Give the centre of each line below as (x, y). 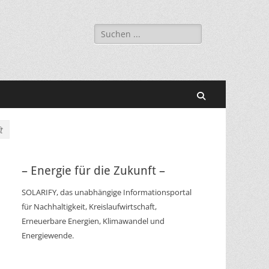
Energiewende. (48, 235)
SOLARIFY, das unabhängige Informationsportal (107, 192)
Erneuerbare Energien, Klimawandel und (93, 221)
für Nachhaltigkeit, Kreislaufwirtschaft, (89, 207)
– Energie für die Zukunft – (93, 171)
